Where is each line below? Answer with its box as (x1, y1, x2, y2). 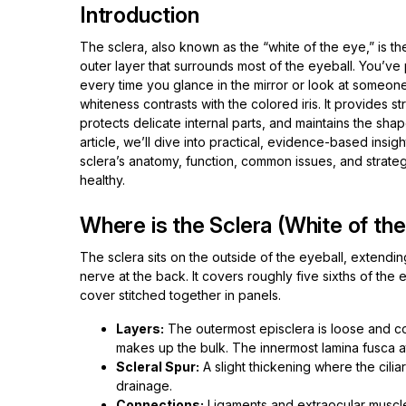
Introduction (80, 2, 199, 28)
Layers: (116, 321, 164, 336)
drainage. (116, 378, 172, 393)
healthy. (80, 172, 125, 188)
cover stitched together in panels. (80, 287, 281, 303)
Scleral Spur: (116, 359, 199, 374)
